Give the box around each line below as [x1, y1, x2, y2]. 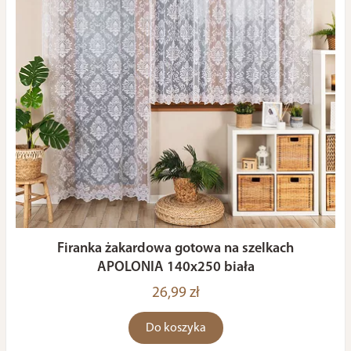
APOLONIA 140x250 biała [96, 260, 255, 275]
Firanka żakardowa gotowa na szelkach [57, 241, 294, 256]
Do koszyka [145, 322, 206, 335]
